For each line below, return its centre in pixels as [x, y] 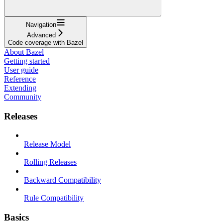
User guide [21, 70]
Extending [20, 88]
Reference [20, 79]
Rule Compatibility [54, 198]
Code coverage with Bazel [46, 42]
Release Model [47, 144]
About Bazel [24, 52]
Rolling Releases [50, 162]
